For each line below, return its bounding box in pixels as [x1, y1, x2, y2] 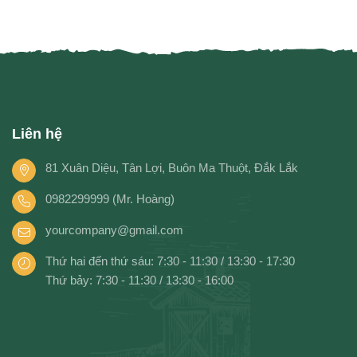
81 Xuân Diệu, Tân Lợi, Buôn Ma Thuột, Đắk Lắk [45, 161, 298, 175]
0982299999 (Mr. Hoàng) [45, 192, 175, 206]
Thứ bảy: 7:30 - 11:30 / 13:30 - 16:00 [45, 273, 233, 288]
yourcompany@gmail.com [45, 223, 183, 237]
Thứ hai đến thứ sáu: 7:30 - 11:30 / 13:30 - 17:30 [45, 254, 295, 269]
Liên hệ [12, 126, 62, 143]
